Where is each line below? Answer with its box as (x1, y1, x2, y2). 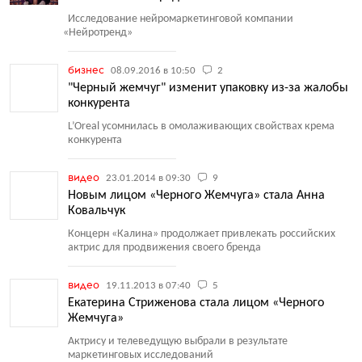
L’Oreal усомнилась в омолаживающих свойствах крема (68, 120, 335, 133)
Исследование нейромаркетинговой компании (68, 13, 293, 25)
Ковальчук (68, 204, 125, 217)
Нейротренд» (68, 27, 133, 39)
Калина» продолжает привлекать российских (117, 228, 335, 240)
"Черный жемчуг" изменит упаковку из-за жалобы (68, 82, 348, 95)
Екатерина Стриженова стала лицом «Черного (68, 297, 324, 309)
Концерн (68, 228, 109, 240)
